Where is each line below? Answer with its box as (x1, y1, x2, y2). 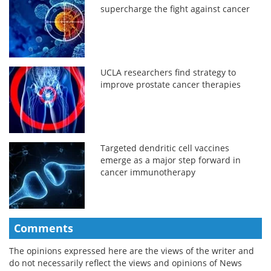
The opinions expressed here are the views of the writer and (9, 244, 254, 256)
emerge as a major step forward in (100, 154, 241, 166)
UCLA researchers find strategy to (100, 66, 237, 78)
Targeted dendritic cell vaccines (100, 142, 230, 154)
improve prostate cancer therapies (100, 78, 241, 90)
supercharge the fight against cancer (100, 2, 250, 15)
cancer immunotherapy (100, 166, 196, 178)
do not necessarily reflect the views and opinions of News (9, 256, 242, 269)
